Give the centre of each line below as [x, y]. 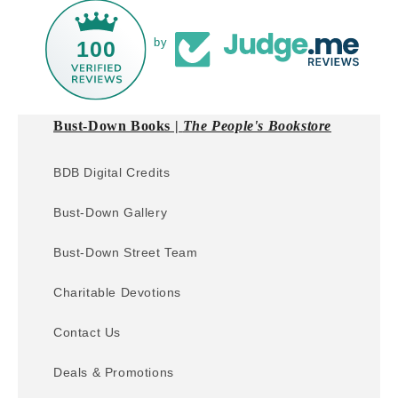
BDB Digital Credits [112, 173]
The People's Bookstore [257, 126]
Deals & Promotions [114, 373]
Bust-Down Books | [118, 126]
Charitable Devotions [117, 293]
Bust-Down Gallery [111, 213]
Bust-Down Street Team [126, 253]
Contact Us [87, 333]
